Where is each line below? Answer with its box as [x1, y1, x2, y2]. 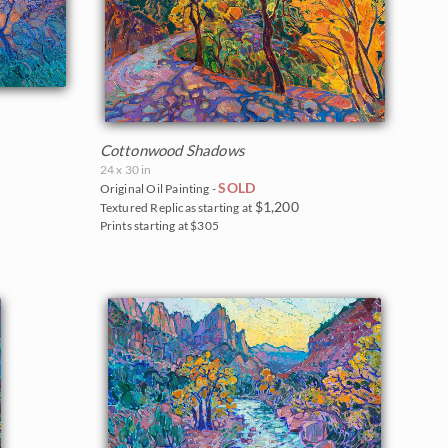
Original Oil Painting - [99, 181, 219, 197]
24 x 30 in [99, 162, 152, 178]
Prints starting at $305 [99, 218, 220, 234]
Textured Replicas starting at [99, 200, 255, 216]
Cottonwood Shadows [99, 141, 246, 160]
